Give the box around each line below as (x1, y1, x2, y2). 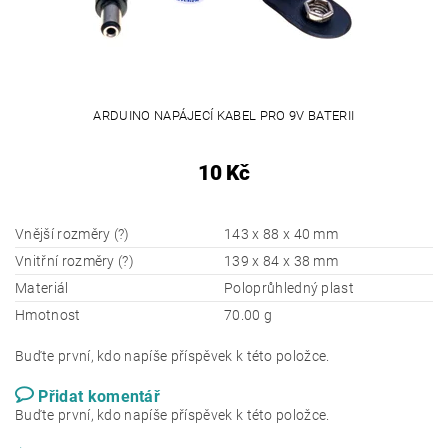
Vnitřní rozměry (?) (15, 252, 135, 269)
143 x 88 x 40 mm (224, 225, 339, 242)
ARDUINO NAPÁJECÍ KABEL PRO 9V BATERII (93, 107, 355, 123)
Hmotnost (15, 306, 81, 323)
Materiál (15, 279, 69, 296)
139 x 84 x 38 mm (224, 252, 339, 269)
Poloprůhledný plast (224, 279, 355, 296)
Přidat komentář (38, 386, 161, 406)
